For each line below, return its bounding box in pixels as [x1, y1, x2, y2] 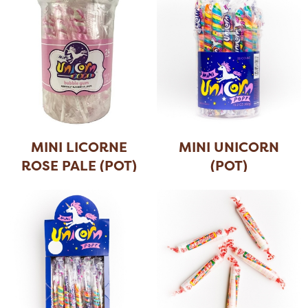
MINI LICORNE [30, 137, 127, 157]
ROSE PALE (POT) [21, 156, 137, 175]
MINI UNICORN [179, 137, 280, 157]
